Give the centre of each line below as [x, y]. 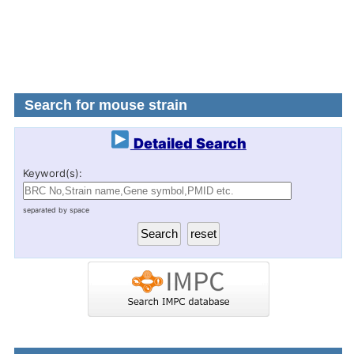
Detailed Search [188, 143]
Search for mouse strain [106, 105]
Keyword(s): [53, 173]
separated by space [56, 209]
